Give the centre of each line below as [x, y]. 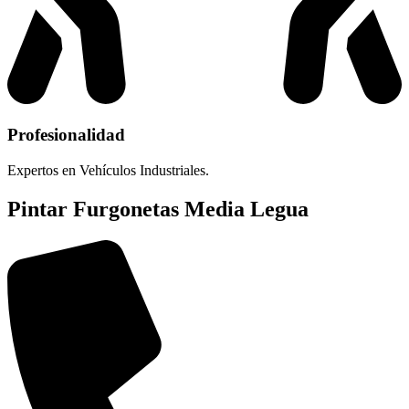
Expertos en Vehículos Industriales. [108, 170]
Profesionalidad [66, 135]
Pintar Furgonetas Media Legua [158, 209]
